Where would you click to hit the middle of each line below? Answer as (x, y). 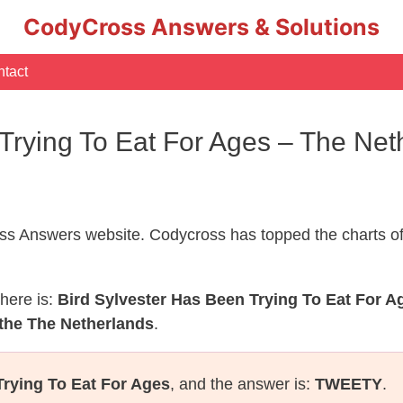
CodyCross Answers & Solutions (201, 27)
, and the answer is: (242, 384)
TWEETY (349, 384)
